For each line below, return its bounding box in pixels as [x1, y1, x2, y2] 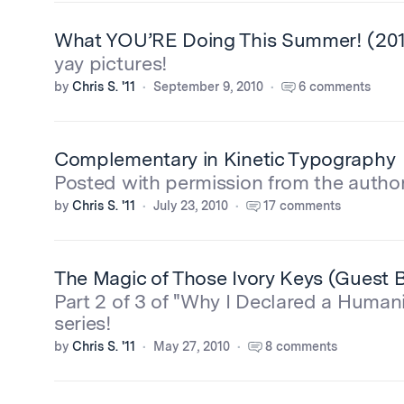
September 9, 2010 [153, 79, 263, 94]
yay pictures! [54, 51, 168, 75]
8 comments [265, 339, 337, 353]
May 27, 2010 [153, 339, 230, 353]
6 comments [298, 79, 371, 94]
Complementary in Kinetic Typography [54, 147, 396, 170]
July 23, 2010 [153, 198, 228, 213]
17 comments [263, 198, 341, 213]
